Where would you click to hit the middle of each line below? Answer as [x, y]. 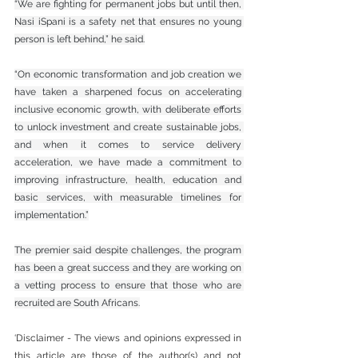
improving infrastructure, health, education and [128, 179]
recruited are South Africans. [77, 302]
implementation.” [52, 215]
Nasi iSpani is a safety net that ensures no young [128, 21]
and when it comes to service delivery [128, 144]
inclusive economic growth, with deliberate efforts [128, 109]
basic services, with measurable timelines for [128, 197]
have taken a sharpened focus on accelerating [128, 91]
